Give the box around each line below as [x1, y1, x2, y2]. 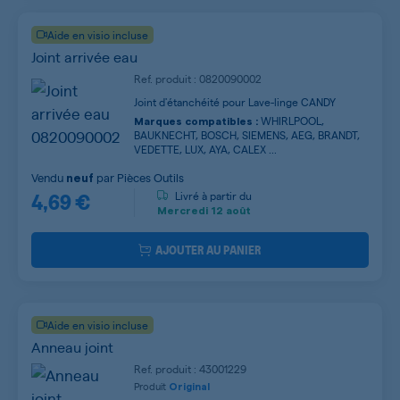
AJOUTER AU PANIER [155, 240, 262, 258]
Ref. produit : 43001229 [134, 361, 246, 376]
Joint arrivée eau [31, 46, 137, 66]
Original [169, 381, 210, 392]
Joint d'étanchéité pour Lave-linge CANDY [134, 94, 336, 109]
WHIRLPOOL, [258, 112, 324, 128]
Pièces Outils [117, 169, 184, 185]
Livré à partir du [175, 188, 252, 204]
